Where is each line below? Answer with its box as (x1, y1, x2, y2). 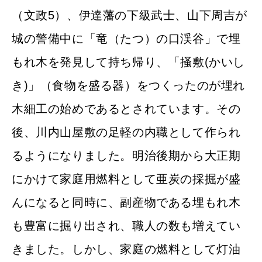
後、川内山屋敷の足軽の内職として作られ (12, 125, 241, 139)
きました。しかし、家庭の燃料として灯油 (12, 242, 241, 256)
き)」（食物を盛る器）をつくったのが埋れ (12, 78, 246, 92)
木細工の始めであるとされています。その (12, 102, 241, 115)
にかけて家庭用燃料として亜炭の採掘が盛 (12, 172, 241, 185)
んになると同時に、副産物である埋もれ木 (12, 195, 241, 209)
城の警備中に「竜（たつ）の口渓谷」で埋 (12, 32, 241, 45)
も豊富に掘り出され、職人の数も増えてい (12, 219, 241, 232)
